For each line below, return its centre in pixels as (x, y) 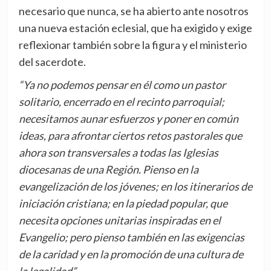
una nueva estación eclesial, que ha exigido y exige (135, 28)
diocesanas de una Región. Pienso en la (108, 170)
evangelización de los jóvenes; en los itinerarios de (135, 187)
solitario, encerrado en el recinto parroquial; (121, 102)
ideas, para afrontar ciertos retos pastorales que (130, 136)
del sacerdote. (52, 62)
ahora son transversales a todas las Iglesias (118, 153)
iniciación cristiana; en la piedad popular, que (123, 204)
